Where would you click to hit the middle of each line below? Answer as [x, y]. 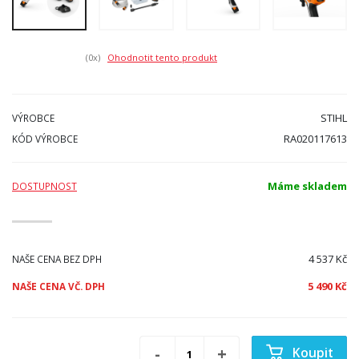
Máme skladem [307, 186]
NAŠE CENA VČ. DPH [58, 286]
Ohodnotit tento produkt [162, 57]
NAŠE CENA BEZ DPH [57, 259]
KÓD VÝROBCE [45, 139]
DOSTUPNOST [44, 186]
